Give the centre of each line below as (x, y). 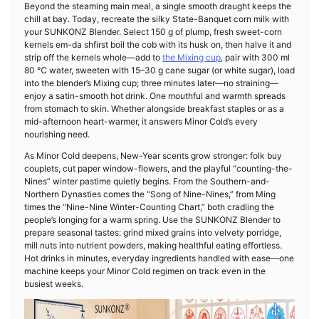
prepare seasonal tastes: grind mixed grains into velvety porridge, (153, 232)
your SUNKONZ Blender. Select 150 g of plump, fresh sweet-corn (153, 32)
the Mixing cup (192, 57)
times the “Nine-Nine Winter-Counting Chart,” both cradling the (149, 207)
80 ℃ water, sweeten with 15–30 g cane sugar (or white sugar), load (159, 70)
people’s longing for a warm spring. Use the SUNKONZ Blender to (152, 220)
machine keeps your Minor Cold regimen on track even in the (145, 271)
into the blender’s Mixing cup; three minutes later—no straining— (151, 83)
